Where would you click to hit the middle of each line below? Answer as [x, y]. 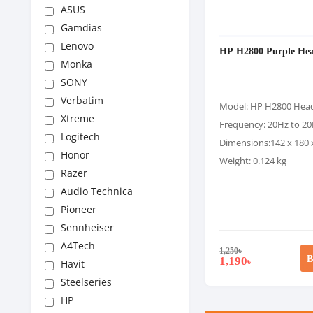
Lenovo [77, 46]
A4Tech [78, 246]
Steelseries [86, 282]
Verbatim [82, 100]
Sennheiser [87, 227]
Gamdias [81, 28]
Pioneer [79, 209]
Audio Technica [97, 191]
